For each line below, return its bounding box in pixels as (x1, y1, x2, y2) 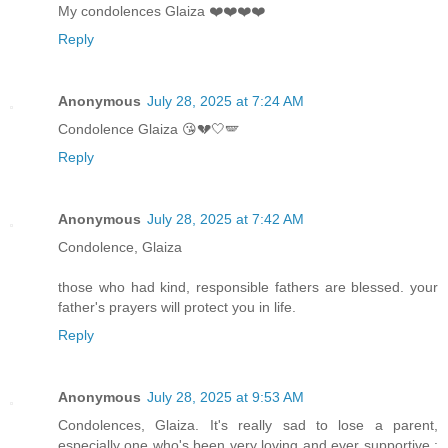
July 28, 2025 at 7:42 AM (147, 210, 304, 227)
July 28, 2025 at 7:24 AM (147, 92, 304, 109)
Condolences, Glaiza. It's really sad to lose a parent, (58, 416, 438, 433)
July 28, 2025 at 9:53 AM (147, 388, 304, 405)
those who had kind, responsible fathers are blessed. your (58, 278, 438, 295)
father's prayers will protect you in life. (58, 298, 296, 315)
